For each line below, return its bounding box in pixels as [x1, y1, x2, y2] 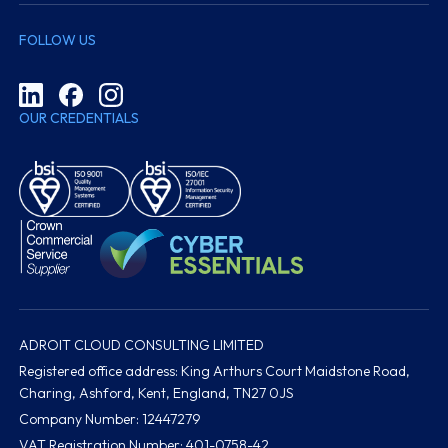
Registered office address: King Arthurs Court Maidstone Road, [19, 362, 411, 380]
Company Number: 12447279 [19, 410, 202, 428]
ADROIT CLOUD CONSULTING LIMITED [19, 336, 265, 354]
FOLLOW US [19, 31, 97, 49]
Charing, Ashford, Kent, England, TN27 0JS [19, 384, 295, 402]
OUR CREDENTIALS [19, 109, 140, 127]
